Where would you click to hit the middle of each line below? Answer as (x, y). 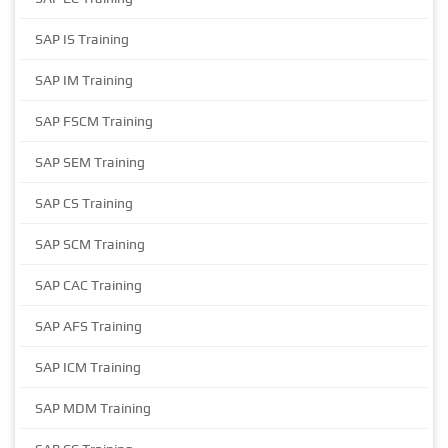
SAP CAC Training (88, 285)
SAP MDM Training (93, 408)
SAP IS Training (82, 39)
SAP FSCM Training (94, 121)
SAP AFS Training (88, 326)
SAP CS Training (84, 203)
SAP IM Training (84, 80)
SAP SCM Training (90, 244)
